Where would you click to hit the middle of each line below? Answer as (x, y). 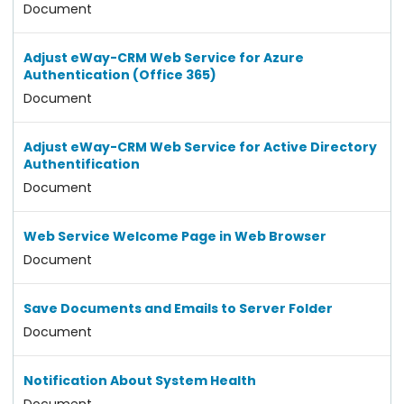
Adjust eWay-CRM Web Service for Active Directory (200, 147)
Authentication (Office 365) (119, 74)
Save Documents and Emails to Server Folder (178, 308)
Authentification (81, 164)
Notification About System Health (139, 380)
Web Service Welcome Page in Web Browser (174, 236)
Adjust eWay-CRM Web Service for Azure (163, 57)
